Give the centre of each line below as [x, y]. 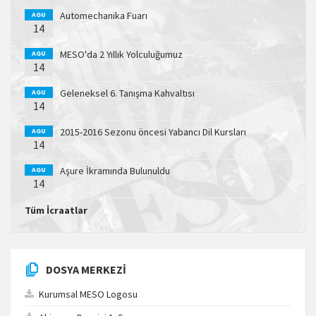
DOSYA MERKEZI [86, 269]
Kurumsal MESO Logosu [88, 294]
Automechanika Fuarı [104, 15]
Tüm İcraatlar [56, 210]
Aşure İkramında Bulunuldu [115, 170]
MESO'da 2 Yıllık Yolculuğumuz [121, 54]
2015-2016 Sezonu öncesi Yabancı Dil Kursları [153, 132]
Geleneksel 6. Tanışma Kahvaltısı [127, 93]
